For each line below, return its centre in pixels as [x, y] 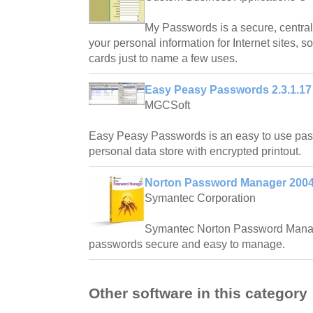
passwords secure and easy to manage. [187, 244]
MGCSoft [167, 105]
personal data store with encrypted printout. [195, 151]
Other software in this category [198, 293]
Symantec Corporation [200, 198]
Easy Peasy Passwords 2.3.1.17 [228, 89]
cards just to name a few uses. [163, 58]
